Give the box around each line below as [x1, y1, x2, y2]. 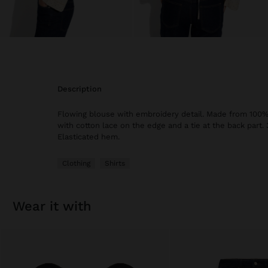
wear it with [25, 199, 92, 214]
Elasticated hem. [57, 132, 120, 142]
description [63, 84, 102, 94]
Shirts [105, 159, 125, 168]
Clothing [62, 159, 90, 168]
